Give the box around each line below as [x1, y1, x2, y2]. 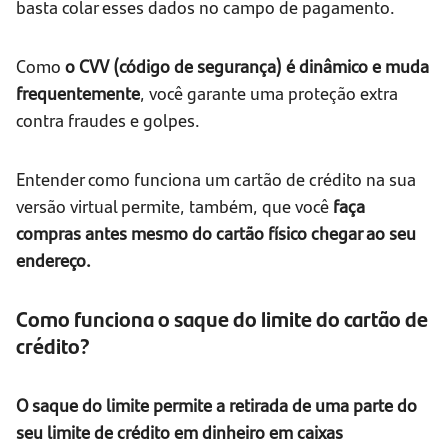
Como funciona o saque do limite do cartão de [16, 303, 428, 335]
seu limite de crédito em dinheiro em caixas [16, 419, 343, 445]
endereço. [16, 247, 91, 273]
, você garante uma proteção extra [140, 80, 398, 106]
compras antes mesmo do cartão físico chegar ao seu [16, 220, 416, 246]
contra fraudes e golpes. [16, 107, 200, 133]
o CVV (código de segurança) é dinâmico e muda [65, 53, 429, 79]
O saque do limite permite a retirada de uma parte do [16, 392, 417, 418]
